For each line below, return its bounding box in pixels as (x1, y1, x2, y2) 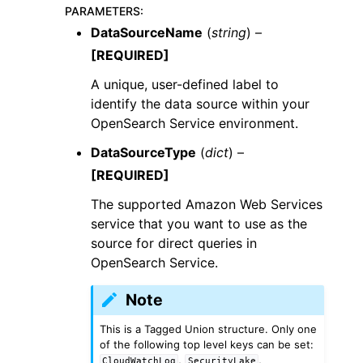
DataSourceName (91, 24, 203, 41)
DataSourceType (91, 144, 196, 160)
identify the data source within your (91, 96, 310, 112)
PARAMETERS (65, 4, 140, 18)
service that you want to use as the (91, 216, 307, 232)
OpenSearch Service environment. (91, 115, 298, 131)
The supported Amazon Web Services (91, 196, 322, 212)
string (211, 24, 246, 41)
